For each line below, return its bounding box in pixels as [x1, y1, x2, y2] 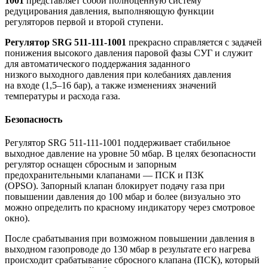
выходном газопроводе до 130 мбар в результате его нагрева [5, 244, 251, 255]
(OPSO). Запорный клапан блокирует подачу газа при [5, 181, 225, 191]
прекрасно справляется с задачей [126, 36, 262, 47]
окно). [5, 213, 30, 224]
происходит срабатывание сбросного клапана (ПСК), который [5, 255, 260, 266]
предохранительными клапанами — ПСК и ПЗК [5, 170, 204, 181]
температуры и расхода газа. [5, 90, 120, 101]
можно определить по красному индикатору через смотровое [5, 202, 255, 213]
